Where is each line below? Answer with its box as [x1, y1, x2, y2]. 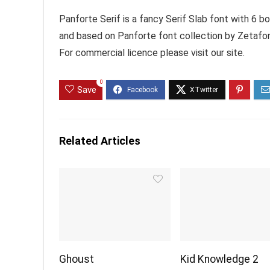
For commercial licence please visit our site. [59, 46, 245, 58]
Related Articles [59, 134, 140, 147]
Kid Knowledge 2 [180, 253, 259, 265]
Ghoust [59, 253, 95, 265]
